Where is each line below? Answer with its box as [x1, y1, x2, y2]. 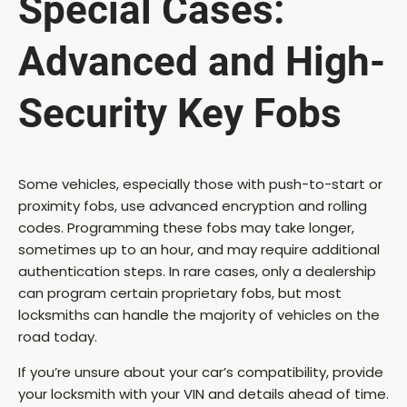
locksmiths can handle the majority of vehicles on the [18, 304, 380, 324]
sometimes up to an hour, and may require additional [18, 239, 380, 259]
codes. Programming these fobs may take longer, [18, 217, 354, 237]
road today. [18, 326, 97, 346]
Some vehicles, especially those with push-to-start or [18, 174, 382, 194]
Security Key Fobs [18, 90, 342, 138]
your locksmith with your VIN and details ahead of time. [18, 383, 389, 403]
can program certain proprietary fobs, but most [18, 283, 342, 303]
